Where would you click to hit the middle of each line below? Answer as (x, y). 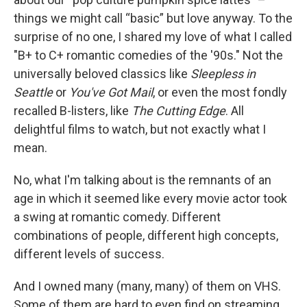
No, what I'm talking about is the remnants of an (143, 180)
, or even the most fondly (220, 92)
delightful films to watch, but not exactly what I (140, 129)
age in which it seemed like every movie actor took (150, 198)
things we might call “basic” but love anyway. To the (153, 18)
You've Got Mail (111, 92)
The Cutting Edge (179, 111)
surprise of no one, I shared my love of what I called (153, 37)
